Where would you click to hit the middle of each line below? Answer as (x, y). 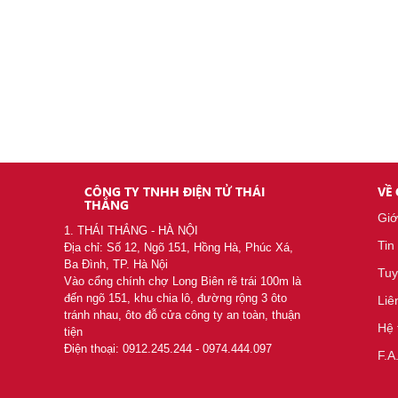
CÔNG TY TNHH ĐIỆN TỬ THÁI (175, 191)
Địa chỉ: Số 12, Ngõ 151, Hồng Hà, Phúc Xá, (179, 247)
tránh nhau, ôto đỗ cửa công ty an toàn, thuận (182, 315)
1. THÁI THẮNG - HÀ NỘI (131, 231)
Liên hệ (322, 100)
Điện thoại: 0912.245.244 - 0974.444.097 (168, 349)
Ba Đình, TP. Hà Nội (116, 264)
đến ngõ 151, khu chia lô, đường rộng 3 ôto (175, 298)
